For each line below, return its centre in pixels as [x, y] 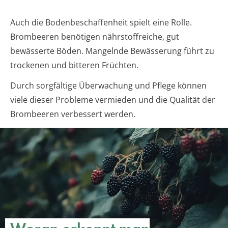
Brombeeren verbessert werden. [73, 114]
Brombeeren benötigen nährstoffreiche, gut [95, 36]
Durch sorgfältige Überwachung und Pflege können [108, 85]
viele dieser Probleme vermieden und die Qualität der [113, 99]
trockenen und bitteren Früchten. [74, 65]
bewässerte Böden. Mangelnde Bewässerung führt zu [112, 51]
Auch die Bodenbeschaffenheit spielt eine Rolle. [101, 22]
